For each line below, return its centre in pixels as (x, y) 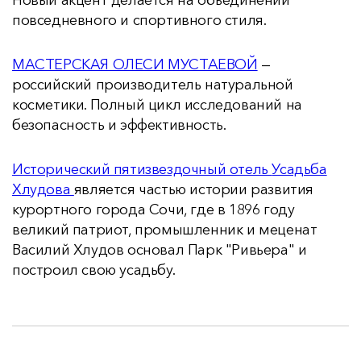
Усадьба (299, 169)
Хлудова (43, 189)
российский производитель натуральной (153, 85)
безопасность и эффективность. (119, 125)
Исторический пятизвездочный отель (142, 169)
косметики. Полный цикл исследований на (157, 105)
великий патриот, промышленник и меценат (165, 230)
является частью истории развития (194, 189)
